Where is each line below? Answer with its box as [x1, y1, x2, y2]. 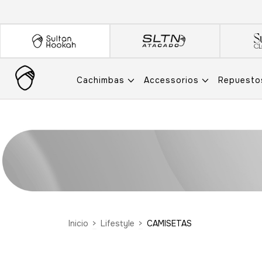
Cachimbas [76, 75, 127, 86]
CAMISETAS [147, 218, 192, 229]
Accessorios [143, 75, 202, 86]
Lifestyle [101, 218, 135, 229]
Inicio [68, 218, 88, 229]
